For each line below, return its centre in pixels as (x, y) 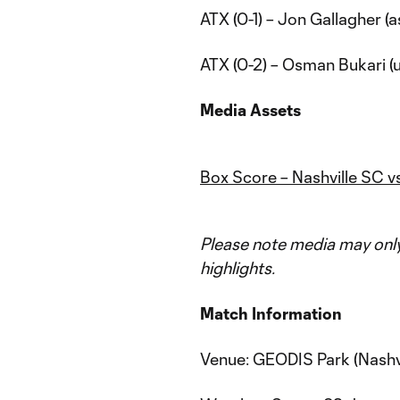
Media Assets (250, 110)
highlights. (237, 268)
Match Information (271, 313)
